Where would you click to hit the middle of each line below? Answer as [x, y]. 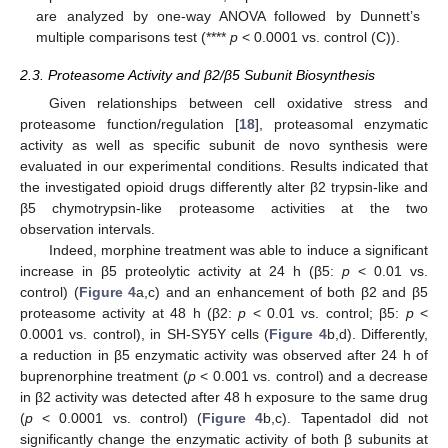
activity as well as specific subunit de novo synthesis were [224, 145]
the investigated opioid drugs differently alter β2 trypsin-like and [224, 187]
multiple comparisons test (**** [133, 36]
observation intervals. [87, 229]
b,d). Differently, [377, 334]
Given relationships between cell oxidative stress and [238, 103]
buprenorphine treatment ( [104, 376]
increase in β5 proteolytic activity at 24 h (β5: [181, 271]
